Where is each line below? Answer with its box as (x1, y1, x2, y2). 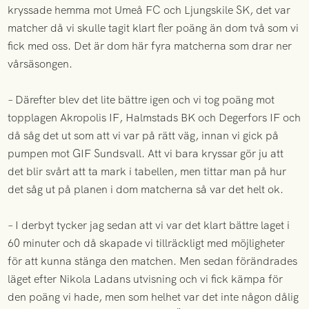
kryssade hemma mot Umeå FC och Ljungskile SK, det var (8, 3, 291, 18)
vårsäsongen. (8, 57, 73, 72)
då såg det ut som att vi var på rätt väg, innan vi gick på (8, 128, 279, 143)
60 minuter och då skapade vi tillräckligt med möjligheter (8, 236, 286, 251)
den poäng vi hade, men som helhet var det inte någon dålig (8, 290, 299, 305)
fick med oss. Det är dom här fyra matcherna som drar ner (8, 39, 292, 54)
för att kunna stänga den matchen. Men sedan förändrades (8, 254, 298, 269)
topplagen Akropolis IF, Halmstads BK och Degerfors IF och (8, 110, 301, 126)
